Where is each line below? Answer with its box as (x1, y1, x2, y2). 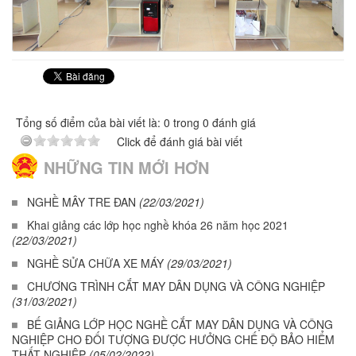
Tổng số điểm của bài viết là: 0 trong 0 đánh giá (16, 114, 256, 130)
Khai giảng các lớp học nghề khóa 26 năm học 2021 (27, 216, 288, 233)
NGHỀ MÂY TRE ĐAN (27, 193, 136, 210)
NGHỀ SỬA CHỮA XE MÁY (27, 254, 164, 271)
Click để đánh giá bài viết (117, 133, 242, 149)
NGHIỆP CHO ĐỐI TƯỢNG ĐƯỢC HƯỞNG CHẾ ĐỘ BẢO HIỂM (12, 331, 335, 347)
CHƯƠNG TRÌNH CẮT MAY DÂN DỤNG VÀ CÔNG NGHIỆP (27, 277, 325, 294)
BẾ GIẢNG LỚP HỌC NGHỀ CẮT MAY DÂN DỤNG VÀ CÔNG (27, 315, 333, 332)
